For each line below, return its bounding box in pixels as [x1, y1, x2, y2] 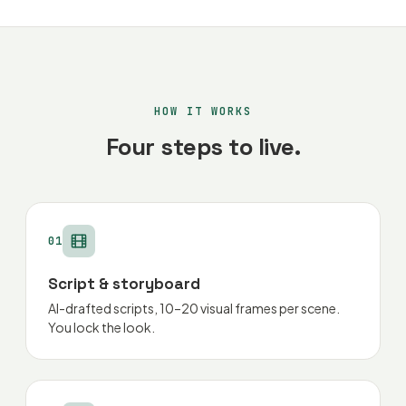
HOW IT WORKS [154, 104, 252, 119]
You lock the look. [48, 319, 155, 335]
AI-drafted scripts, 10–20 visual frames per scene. [48, 300, 340, 316]
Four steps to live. [105, 131, 301, 162]
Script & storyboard [48, 274, 200, 294]
